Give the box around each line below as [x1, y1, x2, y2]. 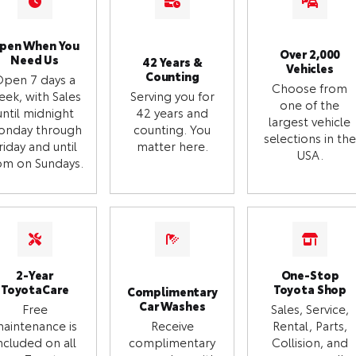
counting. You [133, 120, 211, 138]
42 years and [136, 103, 209, 122]
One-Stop [281, 266, 339, 284]
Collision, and [271, 333, 348, 351]
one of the [280, 95, 340, 113]
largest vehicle [269, 111, 351, 130]
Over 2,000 [279, 44, 341, 62]
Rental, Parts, [272, 316, 347, 335]
